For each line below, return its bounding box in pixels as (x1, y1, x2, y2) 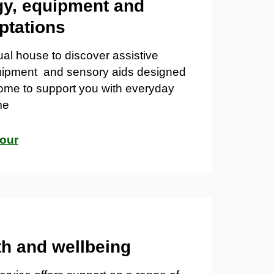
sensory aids (67, 65, 137, 78)
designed (137, 65, 186, 78)
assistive (113, 48, 158, 62)
